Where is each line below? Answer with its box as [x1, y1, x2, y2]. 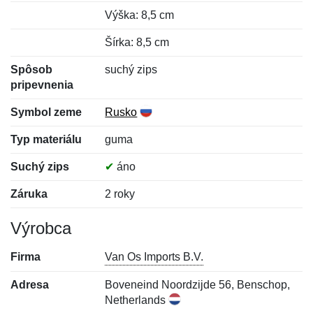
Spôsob [10, 64, 52, 75]
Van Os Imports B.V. [105, 251, 204, 263]
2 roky [105, 188, 136, 200]
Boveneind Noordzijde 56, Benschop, [105, 279, 291, 291]
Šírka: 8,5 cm [105, 36, 170, 48]
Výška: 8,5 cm [105, 9, 175, 21]
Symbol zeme [10, 106, 82, 118]
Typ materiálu [10, 133, 82, 145]
